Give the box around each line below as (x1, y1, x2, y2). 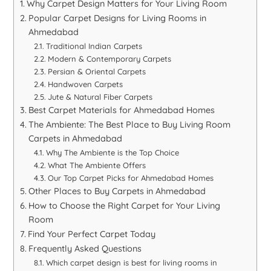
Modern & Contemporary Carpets (47, 54, 171, 64)
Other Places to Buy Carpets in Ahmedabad (28, 186, 206, 197)
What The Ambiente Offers (47, 160, 146, 171)
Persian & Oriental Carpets (47, 67, 146, 77)
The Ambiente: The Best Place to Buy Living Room (28, 119, 231, 131)
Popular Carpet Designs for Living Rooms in (28, 13, 207, 24)
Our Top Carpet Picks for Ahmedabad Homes (47, 173, 214, 183)
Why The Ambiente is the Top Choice (45, 148, 179, 158)
